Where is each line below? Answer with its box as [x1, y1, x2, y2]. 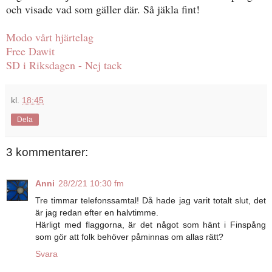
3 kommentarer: [6, 145, 88, 158]
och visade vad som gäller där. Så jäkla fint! [6, 1, 200, 16]
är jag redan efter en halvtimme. [35, 208, 158, 218]
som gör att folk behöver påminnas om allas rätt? [35, 232, 223, 242]
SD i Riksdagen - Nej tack [6, 57, 122, 72]
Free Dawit [6, 43, 55, 58]
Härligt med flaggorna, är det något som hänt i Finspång [35, 220, 266, 230]
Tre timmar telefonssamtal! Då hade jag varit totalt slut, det [35, 195, 266, 206]
